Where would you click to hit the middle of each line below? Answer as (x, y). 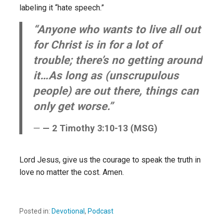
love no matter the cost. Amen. (72, 172)
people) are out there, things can (116, 91)
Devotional (68, 211)
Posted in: (35, 211)
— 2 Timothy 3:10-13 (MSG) (100, 128)
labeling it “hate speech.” (62, 8)
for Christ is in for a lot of (97, 45)
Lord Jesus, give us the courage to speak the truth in (110, 160)
